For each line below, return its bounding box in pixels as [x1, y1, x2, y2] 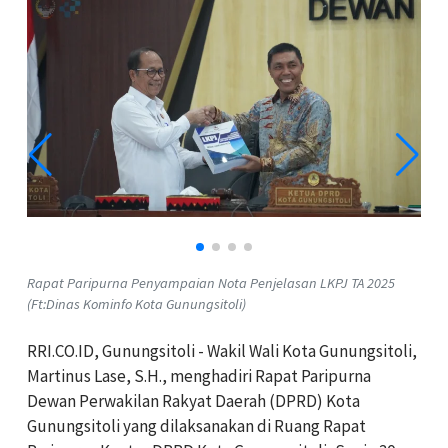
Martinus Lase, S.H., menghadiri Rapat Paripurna [27, 364, 371, 387]
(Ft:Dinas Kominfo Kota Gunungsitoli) [27, 294, 246, 313]
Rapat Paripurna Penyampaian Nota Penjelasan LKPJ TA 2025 [27, 273, 395, 292]
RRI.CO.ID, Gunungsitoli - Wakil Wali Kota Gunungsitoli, [27, 339, 417, 362]
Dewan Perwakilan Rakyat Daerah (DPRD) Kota [27, 389, 360, 412]
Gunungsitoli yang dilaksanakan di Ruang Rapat [27, 414, 366, 437]
